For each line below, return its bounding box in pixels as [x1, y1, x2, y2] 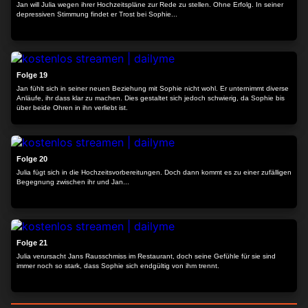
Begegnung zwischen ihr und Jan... [16, 178, 129, 186]
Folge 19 [16, 71, 47, 79]
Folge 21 [16, 239, 47, 247]
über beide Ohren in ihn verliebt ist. [16, 104, 128, 111]
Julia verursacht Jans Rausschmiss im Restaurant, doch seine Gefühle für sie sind [16, 252, 276, 260]
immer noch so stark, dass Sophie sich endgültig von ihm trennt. [16, 262, 219, 269]
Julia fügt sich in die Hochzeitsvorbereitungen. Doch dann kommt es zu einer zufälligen [16, 168, 291, 176]
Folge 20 [16, 155, 47, 163]
